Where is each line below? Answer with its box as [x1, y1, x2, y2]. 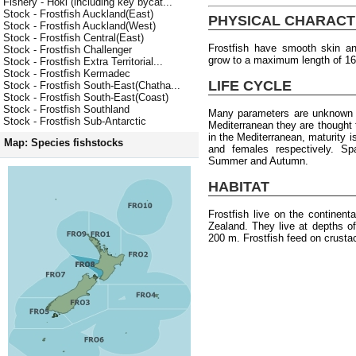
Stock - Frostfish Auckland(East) [3, 8, 153, 21]
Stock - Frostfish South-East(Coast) [3, 91, 168, 104]
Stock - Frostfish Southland [3, 103, 130, 116]
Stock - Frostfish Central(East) [3, 32, 144, 44]
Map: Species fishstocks [4, 137, 123, 149]
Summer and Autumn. [208, 154, 308, 167]
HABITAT [208, 178, 269, 195]
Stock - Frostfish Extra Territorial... [3, 56, 163, 68]
